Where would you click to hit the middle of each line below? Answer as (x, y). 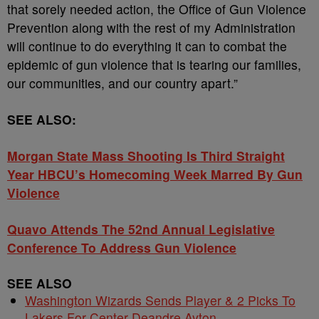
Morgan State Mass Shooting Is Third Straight (146, 156)
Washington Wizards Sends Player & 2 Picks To (160, 300)
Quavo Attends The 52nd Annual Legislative (141, 229)
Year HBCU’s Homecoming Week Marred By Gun (155, 174)
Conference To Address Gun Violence (122, 247)
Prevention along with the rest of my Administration (151, 27)
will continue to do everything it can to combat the (147, 46)
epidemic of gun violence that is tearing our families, (154, 64)
